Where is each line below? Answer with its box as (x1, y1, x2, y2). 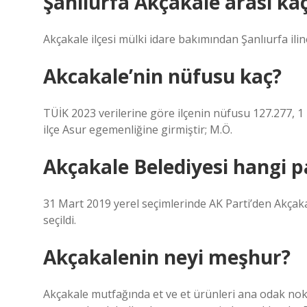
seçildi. (43, 212, 76, 228)
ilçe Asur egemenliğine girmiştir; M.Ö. (43, 122, 232, 137)
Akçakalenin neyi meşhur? (43, 244, 291, 270)
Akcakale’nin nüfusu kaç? (43, 63, 282, 89)
